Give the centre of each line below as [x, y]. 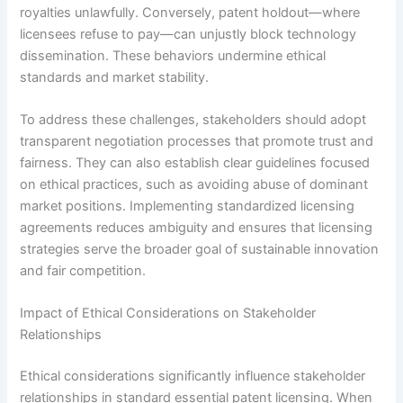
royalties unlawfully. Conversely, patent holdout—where [190, 12]
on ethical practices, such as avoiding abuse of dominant [194, 184]
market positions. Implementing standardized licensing [188, 206]
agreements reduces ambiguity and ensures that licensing [197, 227]
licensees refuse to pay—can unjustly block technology [188, 34]
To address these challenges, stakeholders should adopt [193, 119]
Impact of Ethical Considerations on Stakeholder [168, 313]
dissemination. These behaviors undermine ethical [173, 55]
